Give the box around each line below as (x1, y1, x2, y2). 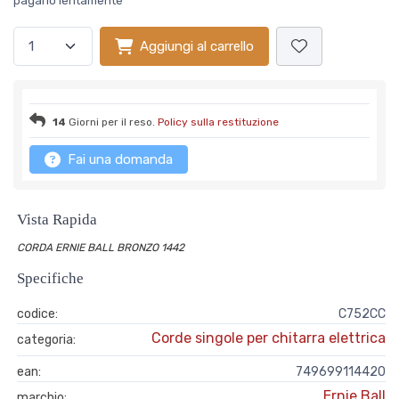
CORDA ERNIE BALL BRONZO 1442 (17, 241, 184, 254)
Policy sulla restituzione (158, 116, 279, 128)
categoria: (17, 332, 76, 347)
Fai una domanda (68, 151, 173, 167)
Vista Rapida (17, 211, 97, 228)
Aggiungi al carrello (140, 38, 254, 54)
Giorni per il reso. (66, 116, 158, 128)
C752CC (338, 306, 386, 322)
